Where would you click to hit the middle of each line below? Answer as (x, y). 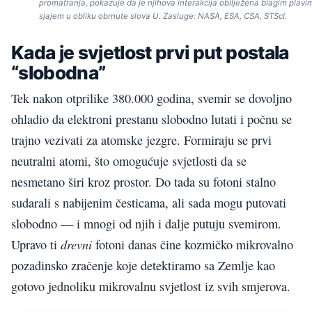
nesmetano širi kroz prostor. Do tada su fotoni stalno (143, 182)
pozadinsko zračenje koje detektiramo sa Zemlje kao (143, 266)
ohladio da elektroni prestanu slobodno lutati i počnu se (151, 119)
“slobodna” (58, 72)
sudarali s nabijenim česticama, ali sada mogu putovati (149, 203)
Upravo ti (36, 245)
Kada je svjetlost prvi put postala (150, 52)
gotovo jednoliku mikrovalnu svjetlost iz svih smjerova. (151, 287)
